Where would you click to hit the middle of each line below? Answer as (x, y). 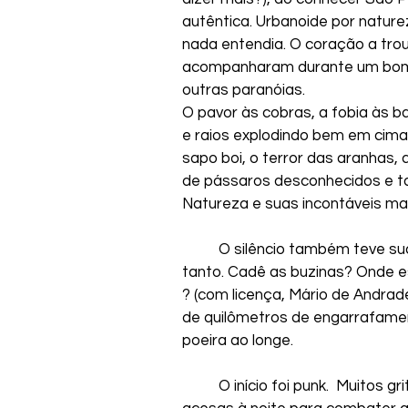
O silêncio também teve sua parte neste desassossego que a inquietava (200, 249)
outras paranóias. (244, 90)
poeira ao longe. (238, 340)
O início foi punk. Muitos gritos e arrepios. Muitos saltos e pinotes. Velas (200, 386)
